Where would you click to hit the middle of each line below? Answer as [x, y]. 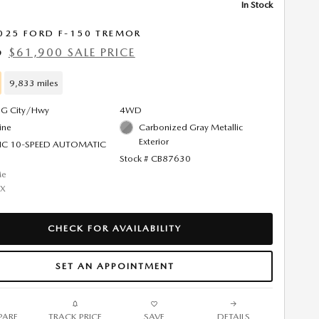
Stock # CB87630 [155, 158]
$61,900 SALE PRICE [72, 52]
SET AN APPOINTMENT [115, 266]
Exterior [154, 141]
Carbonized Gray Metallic [191, 127]
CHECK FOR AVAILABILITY [115, 229]
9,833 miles [33, 83]
